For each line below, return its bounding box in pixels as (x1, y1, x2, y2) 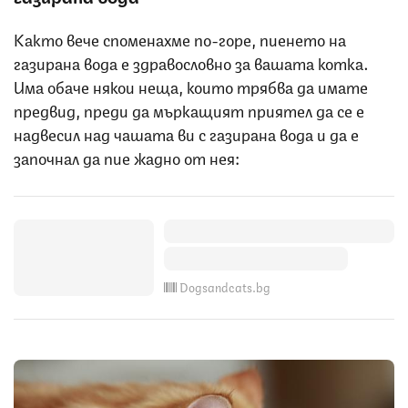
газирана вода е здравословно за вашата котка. (14, 49, 369, 74)
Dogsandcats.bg (179, 277, 270, 295)
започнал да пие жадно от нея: (14, 144, 240, 168)
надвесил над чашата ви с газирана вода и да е (14, 120, 359, 145)
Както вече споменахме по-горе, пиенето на (14, 25, 346, 50)
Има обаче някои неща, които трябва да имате (14, 73, 368, 97)
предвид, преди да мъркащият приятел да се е (14, 97, 364, 121)
